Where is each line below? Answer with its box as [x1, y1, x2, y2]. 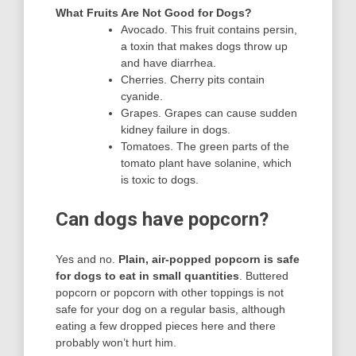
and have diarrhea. [121, 56, 216, 70]
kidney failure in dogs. [121, 123, 230, 137]
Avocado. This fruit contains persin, [121, 23, 297, 37]
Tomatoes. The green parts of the [121, 140, 289, 153]
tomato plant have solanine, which [121, 157, 292, 170]
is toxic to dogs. [121, 173, 199, 187]
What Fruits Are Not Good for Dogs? [56, 6, 252, 20]
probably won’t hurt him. [56, 336, 176, 350]
